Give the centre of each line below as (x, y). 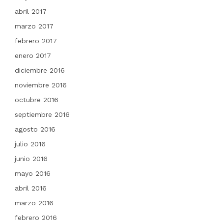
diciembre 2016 (40, 70)
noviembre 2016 (41, 85)
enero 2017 (33, 55)
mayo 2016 (32, 173)
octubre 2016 (36, 100)
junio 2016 (31, 159)
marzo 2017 (34, 26)
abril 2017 (30, 11)
